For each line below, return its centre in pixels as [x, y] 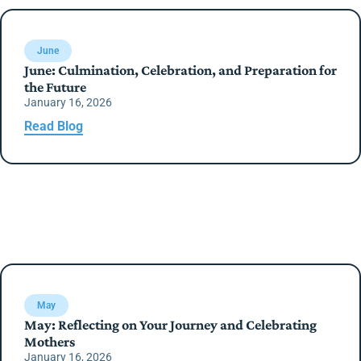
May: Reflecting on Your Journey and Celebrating [170, 325]
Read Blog [54, 126]
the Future [55, 87]
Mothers [50, 342]
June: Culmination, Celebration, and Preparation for [180, 70]
